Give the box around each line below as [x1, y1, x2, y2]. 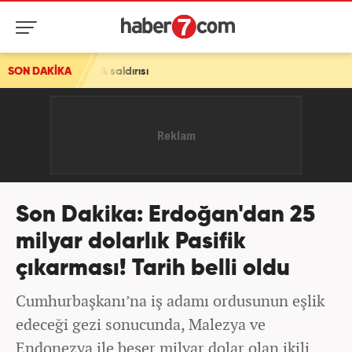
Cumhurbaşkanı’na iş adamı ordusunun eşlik [16, 290, 324, 311]
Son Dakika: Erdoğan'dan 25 [16, 204, 315, 227]
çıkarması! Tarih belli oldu [16, 258, 290, 280]
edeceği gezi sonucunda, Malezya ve [16, 313, 266, 335]
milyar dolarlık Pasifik [16, 231, 246, 254]
